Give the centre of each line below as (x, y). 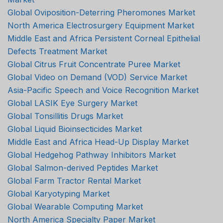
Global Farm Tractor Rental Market (74, 180)
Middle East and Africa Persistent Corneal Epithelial (104, 38)
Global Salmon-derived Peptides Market (83, 167)
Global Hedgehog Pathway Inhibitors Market (92, 155)
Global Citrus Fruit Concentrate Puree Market (94, 64)
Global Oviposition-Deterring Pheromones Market (101, 12)
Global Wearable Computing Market (75, 206)
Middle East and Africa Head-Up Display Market (98, 142)
